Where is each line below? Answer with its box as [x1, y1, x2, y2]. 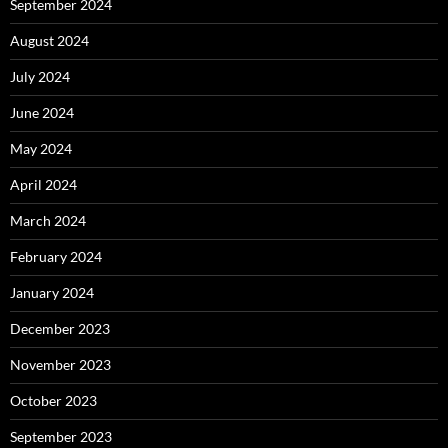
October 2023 [10, 392, 97, 410]
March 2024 [10, 212, 86, 230]
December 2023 [10, 320, 110, 338]
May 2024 [10, 140, 72, 158]
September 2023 [10, 428, 112, 446]
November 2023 [10, 356, 111, 374]
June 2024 [10, 104, 74, 122]
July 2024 [10, 68, 70, 86]
